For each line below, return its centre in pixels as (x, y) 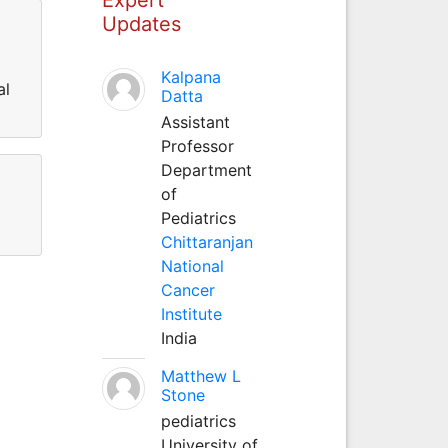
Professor (197, 145)
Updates (141, 23)
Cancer (187, 289)
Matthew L (200, 375)
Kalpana (190, 76)
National (192, 265)
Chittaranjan (206, 241)
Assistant (195, 121)
